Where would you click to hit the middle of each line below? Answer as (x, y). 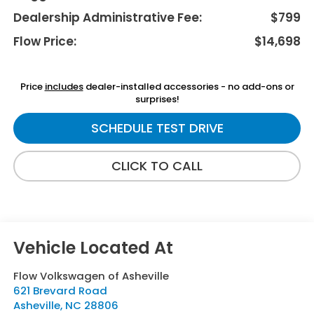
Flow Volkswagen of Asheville (91, 276)
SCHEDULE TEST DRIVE (157, 128)
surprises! (157, 100)
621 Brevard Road (60, 291)
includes (64, 87)
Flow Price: (45, 42)
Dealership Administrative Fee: (107, 18)
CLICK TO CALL (157, 166)
